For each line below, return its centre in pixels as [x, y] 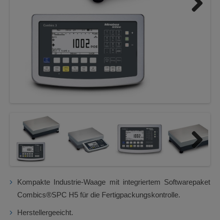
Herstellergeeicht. [45, 212]
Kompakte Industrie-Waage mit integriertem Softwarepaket [114, 182]
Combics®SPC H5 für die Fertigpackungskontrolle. [99, 195]
